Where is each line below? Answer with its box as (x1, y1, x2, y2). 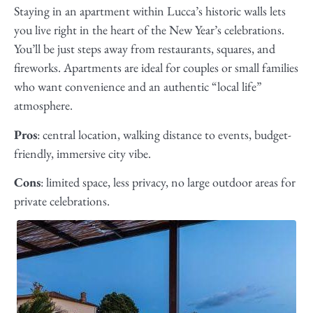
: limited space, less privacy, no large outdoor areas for (41, 173, 296, 190)
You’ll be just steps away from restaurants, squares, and (14, 41, 275, 57)
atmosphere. (14, 97, 73, 114)
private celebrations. (14, 192, 110, 209)
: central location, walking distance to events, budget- (37, 126, 291, 143)
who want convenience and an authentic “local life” (14, 78, 262, 95)
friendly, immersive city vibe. (14, 145, 151, 161)
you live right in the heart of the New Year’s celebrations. (14, 22, 284, 38)
